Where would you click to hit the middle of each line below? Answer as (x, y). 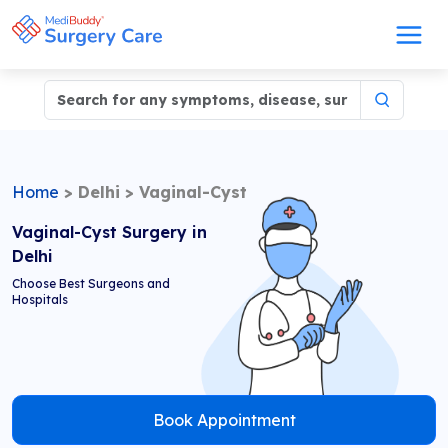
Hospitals (40, 299)
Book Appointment (224, 420)
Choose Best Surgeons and (91, 283)
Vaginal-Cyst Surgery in (109, 232)
